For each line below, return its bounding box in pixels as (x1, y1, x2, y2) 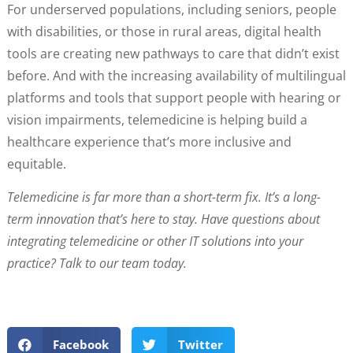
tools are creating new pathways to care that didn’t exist (6, 45, 340, 62)
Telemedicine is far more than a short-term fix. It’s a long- (6, 188, 321, 206)
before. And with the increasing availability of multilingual (6, 67, 346, 84)
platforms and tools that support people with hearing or (6, 89, 341, 106)
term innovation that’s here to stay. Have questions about (6, 210, 320, 229)
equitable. (6, 155, 66, 173)
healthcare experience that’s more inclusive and (6, 133, 292, 150)
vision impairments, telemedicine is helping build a (6, 111, 307, 128)
